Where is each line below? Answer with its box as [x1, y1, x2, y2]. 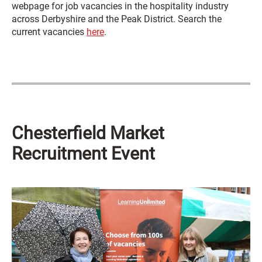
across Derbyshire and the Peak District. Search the [12, 13, 222, 25]
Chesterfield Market [12, 122, 164, 143]
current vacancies [12, 26, 87, 37]
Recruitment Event [12, 143, 155, 164]
